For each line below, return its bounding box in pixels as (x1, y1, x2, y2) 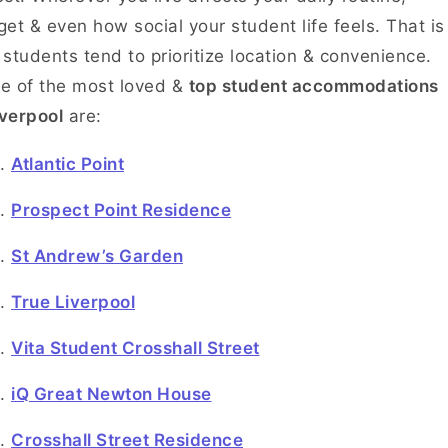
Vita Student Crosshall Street (11, 338, 260, 358)
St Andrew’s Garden (11, 246, 183, 266)
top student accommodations (188, 76, 439, 96)
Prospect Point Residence (11, 200, 231, 220)
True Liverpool (11, 292, 135, 312)
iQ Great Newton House (11, 384, 212, 404)
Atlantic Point (11, 154, 124, 174)
